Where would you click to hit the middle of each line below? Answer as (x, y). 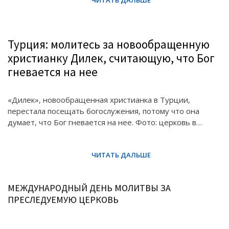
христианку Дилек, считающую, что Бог (111, 58)
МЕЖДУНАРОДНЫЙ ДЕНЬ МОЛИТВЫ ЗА (89, 188)
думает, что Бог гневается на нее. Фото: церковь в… (105, 122)
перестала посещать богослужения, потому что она (104, 111)
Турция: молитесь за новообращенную (109, 44)
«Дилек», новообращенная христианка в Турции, (99, 100)
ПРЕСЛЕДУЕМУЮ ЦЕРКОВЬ (63, 200)
